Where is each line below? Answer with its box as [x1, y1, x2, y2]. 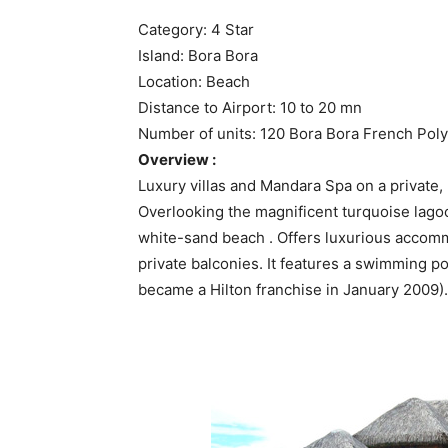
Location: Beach [138, 72, 250, 91]
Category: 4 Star [138, 20, 254, 39]
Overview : [138, 150, 216, 169]
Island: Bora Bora [138, 46, 258, 65]
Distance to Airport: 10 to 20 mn [138, 98, 362, 117]
